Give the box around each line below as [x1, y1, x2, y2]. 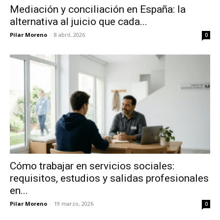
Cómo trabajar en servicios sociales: [10, 160, 174, 172]
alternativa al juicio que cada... [10, 16, 147, 28]
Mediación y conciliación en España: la [10, 3, 186, 16]
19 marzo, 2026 [54, 199, 93, 207]
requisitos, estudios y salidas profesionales [10, 172, 209, 184]
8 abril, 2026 [54, 31, 85, 39]
